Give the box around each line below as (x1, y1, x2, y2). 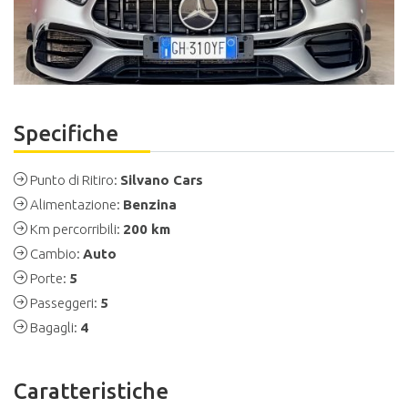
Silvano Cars (120, 171, 203, 188)
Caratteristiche (14, 378, 168, 403)
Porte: (27, 270, 69, 286)
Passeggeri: (27, 294, 100, 311)
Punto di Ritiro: (27, 171, 120, 188)
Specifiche (14, 120, 118, 146)
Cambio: (27, 245, 83, 261)
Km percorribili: (27, 220, 123, 237)
